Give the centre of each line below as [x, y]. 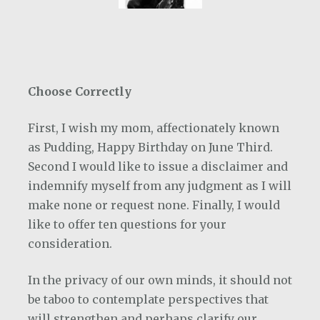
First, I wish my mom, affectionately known [154, 128]
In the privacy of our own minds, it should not [160, 280]
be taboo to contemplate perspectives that [148, 299]
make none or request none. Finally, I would [154, 205]
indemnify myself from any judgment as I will [160, 186]
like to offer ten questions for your [127, 224]
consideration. [70, 244]
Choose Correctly [80, 91]
